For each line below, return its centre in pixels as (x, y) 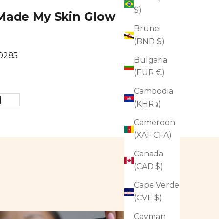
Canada (149, 154)
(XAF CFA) (153, 135)
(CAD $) (149, 167)
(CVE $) (148, 198)
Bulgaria (151, 60)
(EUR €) (149, 73)
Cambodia (153, 91)
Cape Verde (157, 185)
